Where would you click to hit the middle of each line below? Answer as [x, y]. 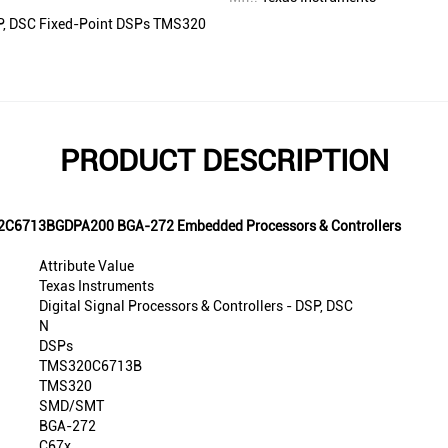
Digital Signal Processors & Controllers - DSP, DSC [196, 306]
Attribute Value [86, 266]
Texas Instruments [96, 286]
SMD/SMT [71, 406]
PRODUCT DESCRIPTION [224, 161]
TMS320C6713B [90, 366]
